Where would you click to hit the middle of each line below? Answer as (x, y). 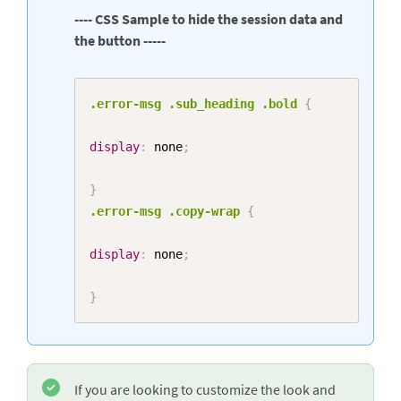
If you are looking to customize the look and (205, 389)
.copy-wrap (204, 211)
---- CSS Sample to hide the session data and (209, 18)
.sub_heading (211, 103)
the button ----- (120, 40)
